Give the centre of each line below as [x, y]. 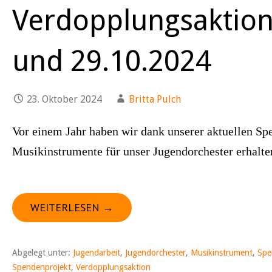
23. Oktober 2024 [64, 99]
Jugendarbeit [97, 253]
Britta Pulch [155, 99]
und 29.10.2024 [112, 61]
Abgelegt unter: [42, 253]
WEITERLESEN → [72, 207]
